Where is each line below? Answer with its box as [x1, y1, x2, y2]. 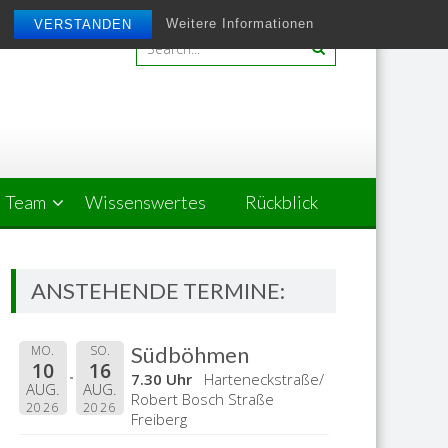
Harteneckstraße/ [204, 368, 325, 389]
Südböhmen [131, 340, 250, 368]
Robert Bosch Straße [131, 388, 275, 409]
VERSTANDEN [34, 17, 133, 32]
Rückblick [245, 191, 318, 213]
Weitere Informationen [166, 16, 315, 32]
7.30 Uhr [131, 368, 193, 389]
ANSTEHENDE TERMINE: [31, 277, 286, 304]
